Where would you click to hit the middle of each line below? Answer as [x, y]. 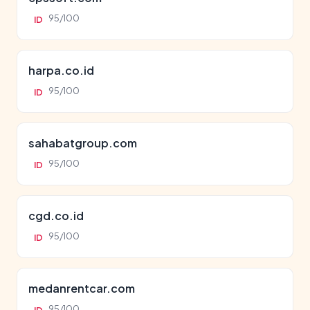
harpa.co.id [61, 70]
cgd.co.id [56, 216]
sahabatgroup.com [83, 143]
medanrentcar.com [82, 288]
